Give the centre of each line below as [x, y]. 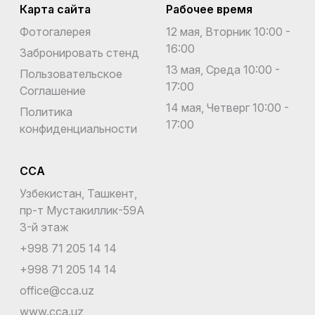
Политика [46, 111]
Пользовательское [71, 73]
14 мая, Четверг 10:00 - [227, 107]
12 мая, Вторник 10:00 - [228, 31]
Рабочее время [209, 9]
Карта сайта [55, 9]
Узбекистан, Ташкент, [78, 193]
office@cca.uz [57, 290]
